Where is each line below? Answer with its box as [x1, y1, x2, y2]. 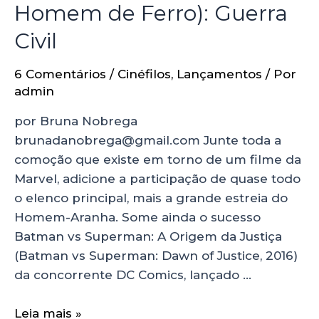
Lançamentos [177, 67, 262, 82]
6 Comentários [14, 67, 106, 82]
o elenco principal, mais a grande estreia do [14, 191, 288, 206]
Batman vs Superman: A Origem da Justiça [14, 229, 282, 244]
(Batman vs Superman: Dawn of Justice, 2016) [14, 249, 298, 263]
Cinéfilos [117, 67, 171, 82]
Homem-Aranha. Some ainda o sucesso [14, 210, 261, 225]
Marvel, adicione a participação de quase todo [14, 172, 300, 187]
